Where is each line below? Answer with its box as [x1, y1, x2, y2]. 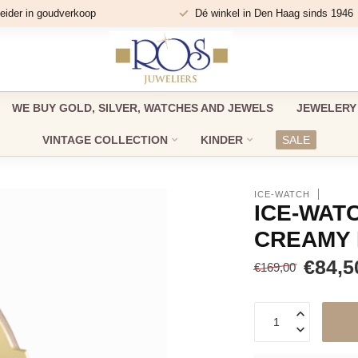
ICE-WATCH [254, 189, 311, 199]
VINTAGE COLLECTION [42, 133, 168, 146]
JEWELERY [296, 101, 356, 114]
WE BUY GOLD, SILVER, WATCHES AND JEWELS [11, 101, 273, 114]
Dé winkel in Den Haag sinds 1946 [194, 7, 353, 19]
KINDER [200, 133, 243, 146]
